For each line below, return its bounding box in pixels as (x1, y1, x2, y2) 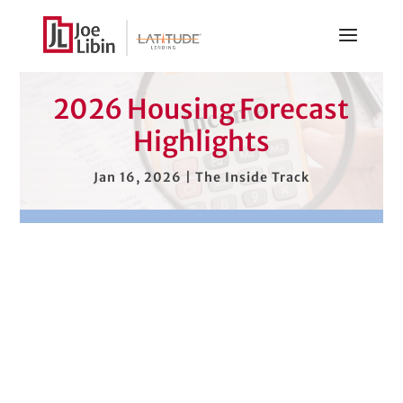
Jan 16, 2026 (93, 168, 182, 185)
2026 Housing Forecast (53, 91, 350, 126)
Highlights (132, 123, 270, 158)
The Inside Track (194, 168, 309, 185)
